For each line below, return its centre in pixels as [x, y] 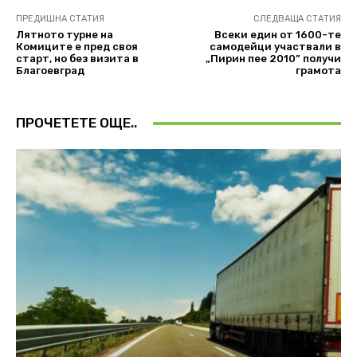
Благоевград [50, 71]
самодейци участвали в [275, 47]
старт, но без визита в [77, 59]
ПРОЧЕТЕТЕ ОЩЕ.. [76, 123]
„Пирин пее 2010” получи [273, 59]
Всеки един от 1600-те [277, 35]
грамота [318, 71]
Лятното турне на [65, 35]
